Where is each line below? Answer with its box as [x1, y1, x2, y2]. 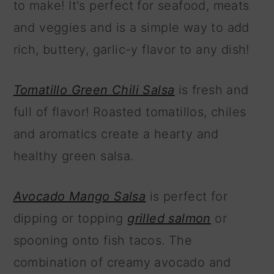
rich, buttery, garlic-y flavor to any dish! [13, 42, 250, 57]
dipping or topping [13, 210, 128, 226]
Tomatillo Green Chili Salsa [13, 82, 175, 97]
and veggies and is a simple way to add [13, 20, 250, 35]
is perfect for [146, 188, 228, 204]
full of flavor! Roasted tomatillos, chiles [13, 104, 246, 119]
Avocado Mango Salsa [13, 188, 146, 204]
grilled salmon [127, 210, 211, 226]
